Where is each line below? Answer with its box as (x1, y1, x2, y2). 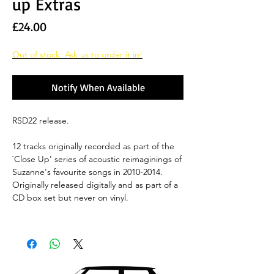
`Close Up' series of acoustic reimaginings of (12, 153, 182, 165)
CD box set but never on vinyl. (12, 191, 131, 203)
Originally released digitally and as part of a (12, 179, 178, 190)
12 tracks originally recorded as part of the (12, 140, 174, 152)
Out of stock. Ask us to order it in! (12, 48, 143, 60)
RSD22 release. (12, 114, 72, 126)
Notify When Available (51, 81, 145, 94)
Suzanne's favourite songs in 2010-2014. (12, 166, 163, 177)
